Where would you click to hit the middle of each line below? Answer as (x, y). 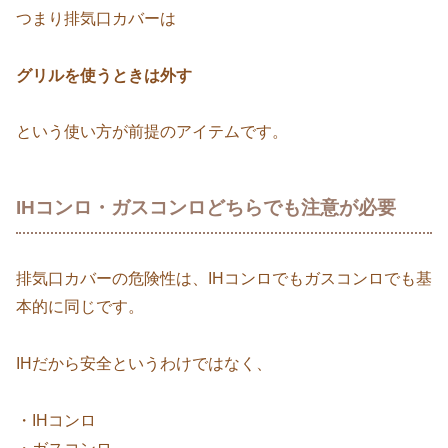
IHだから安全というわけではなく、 (144, 363)
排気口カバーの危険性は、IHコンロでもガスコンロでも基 (224, 279)
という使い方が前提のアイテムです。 (152, 132)
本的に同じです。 (80, 307)
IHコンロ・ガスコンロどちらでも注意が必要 (206, 208)
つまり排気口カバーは (96, 18)
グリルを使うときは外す (104, 75)
